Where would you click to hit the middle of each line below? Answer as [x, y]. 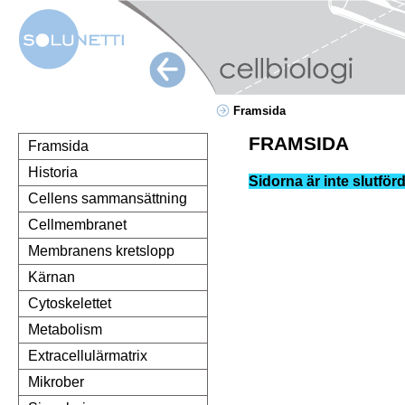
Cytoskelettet [70, 304]
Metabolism [65, 330]
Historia [53, 173]
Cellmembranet [77, 225]
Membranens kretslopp [101, 251]
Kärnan [52, 278]
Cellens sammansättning [108, 199]
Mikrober [56, 382]
